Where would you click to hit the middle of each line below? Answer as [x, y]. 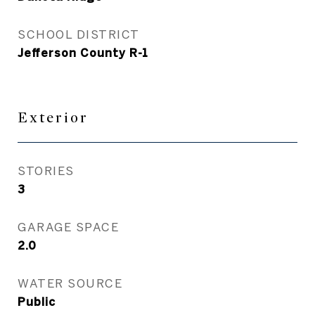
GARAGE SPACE [68, 227]
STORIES [46, 171]
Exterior [53, 118]
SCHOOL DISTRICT [79, 34]
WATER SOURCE [70, 283]
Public [37, 302]
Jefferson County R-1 [83, 53]
